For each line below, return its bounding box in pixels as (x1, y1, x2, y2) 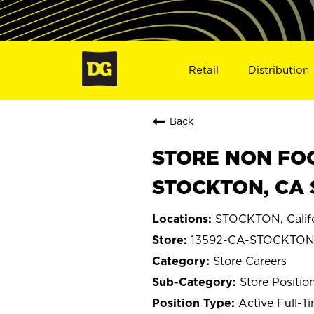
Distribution (248, 63, 310, 76)
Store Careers (213, 254, 287, 267)
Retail (188, 63, 219, 76)
